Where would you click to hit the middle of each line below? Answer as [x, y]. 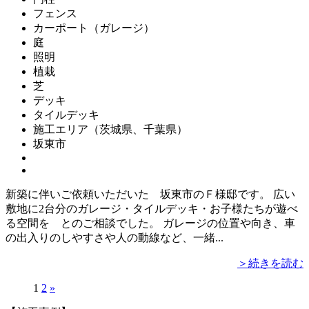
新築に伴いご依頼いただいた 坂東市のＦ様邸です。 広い [150, 195]
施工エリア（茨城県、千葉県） [110, 130]
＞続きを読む [270, 263]
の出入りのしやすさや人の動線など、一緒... [114, 238]
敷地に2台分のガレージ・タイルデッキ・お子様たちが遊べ [152, 209]
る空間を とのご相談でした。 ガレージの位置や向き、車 [150, 223]
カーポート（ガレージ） [94, 28]
